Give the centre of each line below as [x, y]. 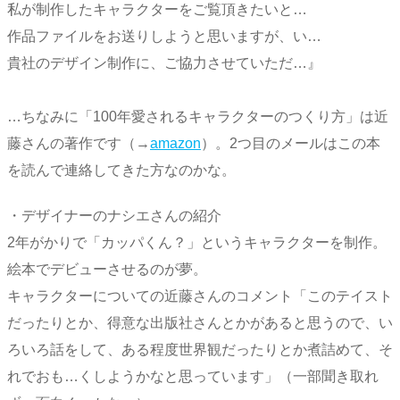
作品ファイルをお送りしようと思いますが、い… [164, 36]
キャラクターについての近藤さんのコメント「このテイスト [200, 296]
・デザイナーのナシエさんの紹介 [114, 215]
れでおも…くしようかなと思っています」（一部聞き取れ [193, 376]
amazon [175, 143]
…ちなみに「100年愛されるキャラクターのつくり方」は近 [198, 116]
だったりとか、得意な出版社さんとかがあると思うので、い [200, 322]
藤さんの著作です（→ [79, 143]
